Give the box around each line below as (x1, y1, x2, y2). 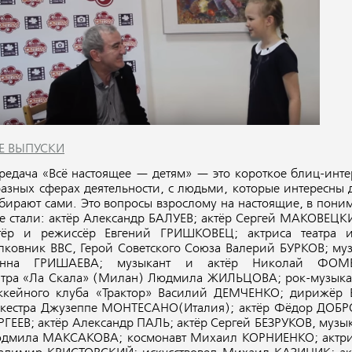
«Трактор (95, 287, 145, 300)
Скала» (44, 272, 89, 285)
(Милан (92, 272, 138, 285)
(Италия (178, 302, 225, 315)
